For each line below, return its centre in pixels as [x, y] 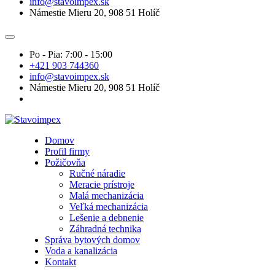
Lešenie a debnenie [107, 218]
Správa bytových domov [92, 240]
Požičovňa [65, 162]
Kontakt [60, 262]
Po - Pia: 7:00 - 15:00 [72, 54]
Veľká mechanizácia [109, 207]
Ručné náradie [97, 173]
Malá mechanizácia [107, 196]
